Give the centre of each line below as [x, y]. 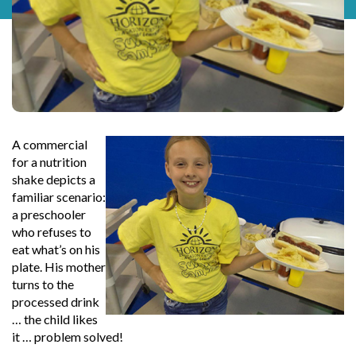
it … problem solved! [68, 336]
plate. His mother [59, 266]
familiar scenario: [59, 196]
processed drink [56, 301]
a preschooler [49, 214]
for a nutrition [49, 161]
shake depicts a [54, 179]
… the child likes [55, 319]
